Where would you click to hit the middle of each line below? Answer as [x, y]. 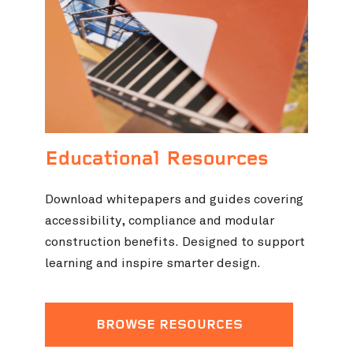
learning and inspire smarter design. [153, 264]
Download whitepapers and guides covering [175, 200]
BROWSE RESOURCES [169, 326]
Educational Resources [157, 160]
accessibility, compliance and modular [160, 221]
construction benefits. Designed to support [175, 242]
